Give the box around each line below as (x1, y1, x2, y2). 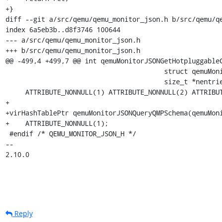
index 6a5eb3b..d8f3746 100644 (5, 24, 120, 34)
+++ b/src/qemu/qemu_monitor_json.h (5, 45, 140, 55)
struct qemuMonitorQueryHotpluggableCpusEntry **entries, (5, 66, 164, 76)
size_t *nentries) (5, 76, 164, 86)
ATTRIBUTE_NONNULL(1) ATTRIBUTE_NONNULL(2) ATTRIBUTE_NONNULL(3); (5, 87, 25, 97)
